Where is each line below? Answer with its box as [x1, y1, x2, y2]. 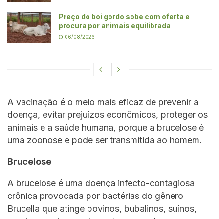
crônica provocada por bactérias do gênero [7, 191, 183, 201]
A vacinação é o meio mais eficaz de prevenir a [7, 97, 198, 108]
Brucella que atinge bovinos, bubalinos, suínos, [7, 203, 197, 214]
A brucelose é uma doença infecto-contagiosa [7, 178, 195, 189]
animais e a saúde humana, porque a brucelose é [7, 122, 204, 133]
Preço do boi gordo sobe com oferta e [59, 12, 190, 21]
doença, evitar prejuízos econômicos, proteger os [7, 109, 208, 120]
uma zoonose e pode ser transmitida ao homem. [7, 135, 202, 146]
